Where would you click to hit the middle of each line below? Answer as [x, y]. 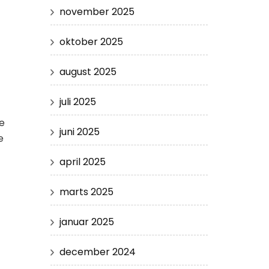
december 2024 [97, 252]
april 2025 [82, 162]
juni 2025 [79, 131]
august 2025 [88, 71]
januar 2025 [86, 222]
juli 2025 [77, 101]
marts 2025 [86, 192]
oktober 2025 [91, 41]
